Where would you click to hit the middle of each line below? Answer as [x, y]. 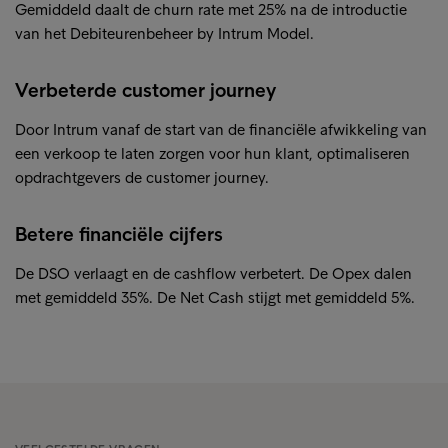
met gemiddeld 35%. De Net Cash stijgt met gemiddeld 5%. [215, 298]
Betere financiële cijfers [119, 234]
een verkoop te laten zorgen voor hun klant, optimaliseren [212, 154]
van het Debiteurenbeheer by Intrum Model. [164, 34]
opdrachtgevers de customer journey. [142, 178]
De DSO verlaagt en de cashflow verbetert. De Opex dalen [213, 274]
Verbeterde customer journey [145, 90]
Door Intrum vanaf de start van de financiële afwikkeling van [221, 130]
